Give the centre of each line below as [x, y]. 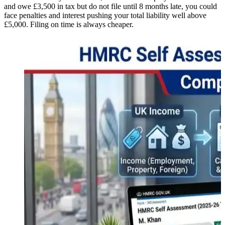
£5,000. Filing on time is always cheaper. [69, 24]
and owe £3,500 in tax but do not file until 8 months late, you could [110, 6]
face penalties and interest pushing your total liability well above [105, 15]
